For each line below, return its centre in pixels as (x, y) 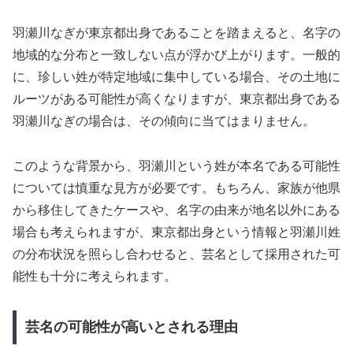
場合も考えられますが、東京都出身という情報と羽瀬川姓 (176, 232)
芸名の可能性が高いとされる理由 (131, 327)
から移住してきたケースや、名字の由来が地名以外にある (176, 210)
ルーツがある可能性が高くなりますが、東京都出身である (176, 99)
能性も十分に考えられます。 (95, 276)
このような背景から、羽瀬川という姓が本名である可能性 (176, 165)
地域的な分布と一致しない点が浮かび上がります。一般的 (176, 55)
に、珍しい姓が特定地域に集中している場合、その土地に (176, 77)
